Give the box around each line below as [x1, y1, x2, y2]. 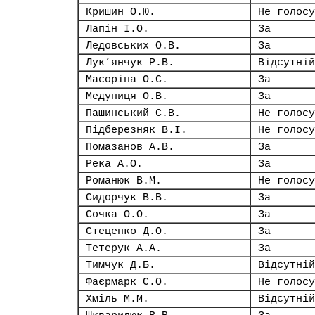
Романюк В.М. [86, 175, 162, 186]
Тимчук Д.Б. [86, 259, 155, 271]
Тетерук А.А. [86, 243, 162, 254]
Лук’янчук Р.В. [86, 57, 174, 68]
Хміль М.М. [86, 293, 149, 304]
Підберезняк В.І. [86, 124, 187, 136]
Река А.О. [86, 158, 143, 169]
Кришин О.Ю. [86, 6, 155, 18]
